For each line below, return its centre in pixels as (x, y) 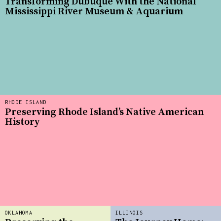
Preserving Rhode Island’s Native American (104, 112)
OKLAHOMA (19, 213)
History (22, 122)
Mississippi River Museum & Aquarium (94, 11)
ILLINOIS (129, 213)
